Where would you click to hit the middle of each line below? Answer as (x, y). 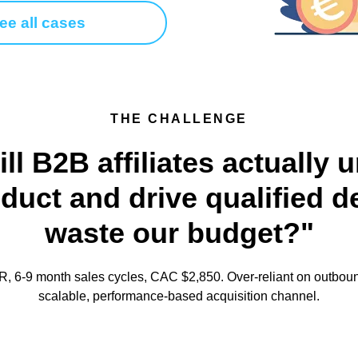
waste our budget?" (179, 233)
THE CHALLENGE (179, 119)
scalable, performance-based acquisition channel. (179, 296)
